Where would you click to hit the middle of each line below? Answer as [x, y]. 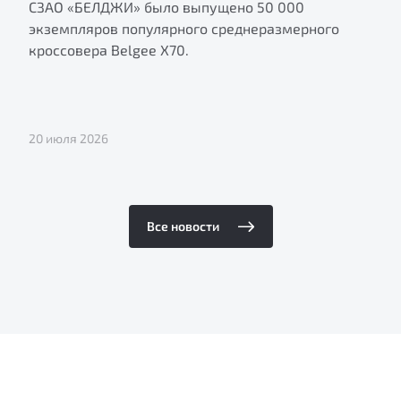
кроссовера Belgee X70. [109, 49]
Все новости [183, 226]
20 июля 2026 [68, 138]
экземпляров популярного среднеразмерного [184, 28]
